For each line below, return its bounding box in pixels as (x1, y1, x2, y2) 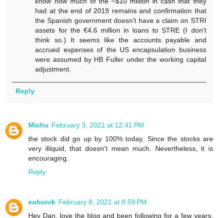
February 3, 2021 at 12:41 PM (52, 121, 144, 129)
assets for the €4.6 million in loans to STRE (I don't (35, 26, 206, 35)
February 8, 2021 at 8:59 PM (58, 198, 147, 206)
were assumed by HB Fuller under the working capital (35, 55, 206, 64)
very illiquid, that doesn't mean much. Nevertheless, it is (28, 145, 213, 153)
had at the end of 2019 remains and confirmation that (35, 7, 206, 15)
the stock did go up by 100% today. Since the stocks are (28, 135, 213, 143)
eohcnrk (28, 198, 55, 206)
